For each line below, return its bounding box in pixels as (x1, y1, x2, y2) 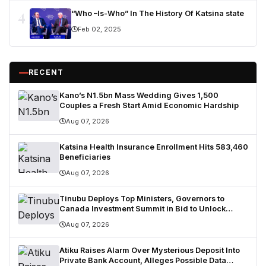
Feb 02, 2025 (78, 25, 121, 34)
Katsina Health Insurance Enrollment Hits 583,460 (59, 142, 248, 152)
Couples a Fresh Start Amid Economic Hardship (59, 101, 239, 110)
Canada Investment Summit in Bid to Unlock (59, 204, 226, 214)
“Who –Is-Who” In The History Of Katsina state (71, 9, 244, 18)
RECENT (28, 68, 64, 77)
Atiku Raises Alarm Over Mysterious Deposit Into (59, 246, 195, 255)
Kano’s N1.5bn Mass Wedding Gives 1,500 (59, 91, 218, 100)
